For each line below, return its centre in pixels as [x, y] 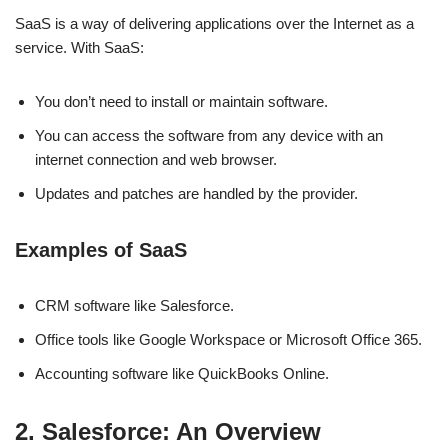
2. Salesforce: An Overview [168, 431]
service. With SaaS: [79, 47]
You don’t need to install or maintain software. [181, 101]
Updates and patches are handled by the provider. [196, 193]
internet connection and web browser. [156, 159]
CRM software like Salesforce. [134, 305]
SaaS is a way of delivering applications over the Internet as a [214, 23]
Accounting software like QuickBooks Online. [182, 373]
